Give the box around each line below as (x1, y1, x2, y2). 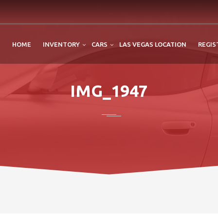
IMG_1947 (70, 81, 148, 100)
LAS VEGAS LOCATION (119, 41, 186, 48)
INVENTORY (43, 41, 80, 48)
